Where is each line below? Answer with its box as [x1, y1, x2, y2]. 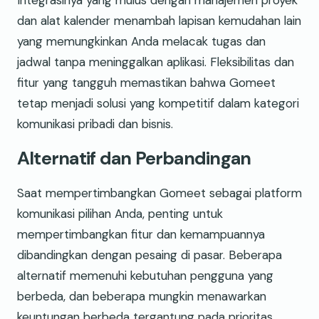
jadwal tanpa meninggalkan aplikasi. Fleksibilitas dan [17, 53, 294, 70]
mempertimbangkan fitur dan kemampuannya [17, 226, 265, 242]
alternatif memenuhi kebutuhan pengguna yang [17, 267, 273, 283]
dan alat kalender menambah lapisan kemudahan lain [17, 12, 301, 28]
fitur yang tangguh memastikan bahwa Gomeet [17, 74, 276, 90]
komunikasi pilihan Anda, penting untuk [17, 205, 223, 221]
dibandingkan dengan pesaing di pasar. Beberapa [17, 246, 282, 263]
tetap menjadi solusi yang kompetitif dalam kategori [17, 95, 299, 111]
